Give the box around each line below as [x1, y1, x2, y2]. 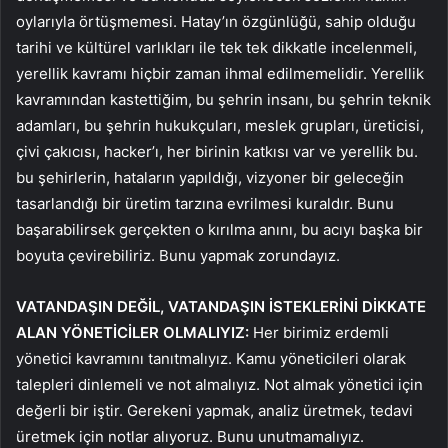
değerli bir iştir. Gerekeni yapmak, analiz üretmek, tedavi [16, 400, 413, 420]
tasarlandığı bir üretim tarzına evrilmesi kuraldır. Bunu [16, 193, 394, 213]
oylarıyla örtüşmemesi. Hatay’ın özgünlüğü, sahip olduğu [16, 11, 416, 31]
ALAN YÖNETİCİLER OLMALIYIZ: [16, 322, 249, 342]
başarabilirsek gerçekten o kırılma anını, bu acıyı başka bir [16, 219, 423, 239]
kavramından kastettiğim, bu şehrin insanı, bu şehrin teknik [16, 89, 431, 109]
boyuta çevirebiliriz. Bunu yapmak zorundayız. [16, 245, 340, 265]
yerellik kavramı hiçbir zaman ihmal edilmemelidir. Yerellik [16, 63, 424, 83]
